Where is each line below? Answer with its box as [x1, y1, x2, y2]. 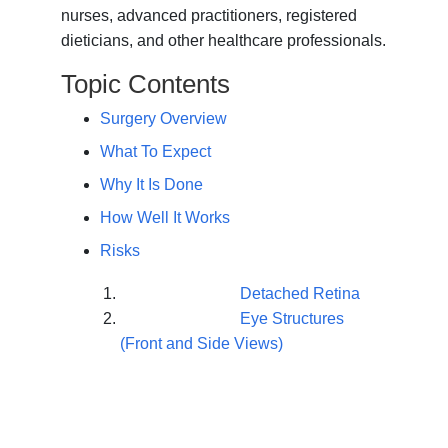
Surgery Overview [99, 110, 227, 128]
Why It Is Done [99, 176, 203, 194]
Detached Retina [239, 285, 360, 303]
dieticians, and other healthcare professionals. [61, 32, 387, 50]
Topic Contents [61, 69, 231, 100]
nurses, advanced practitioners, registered [61, 7, 358, 25]
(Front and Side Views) [119, 335, 283, 353]
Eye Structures [239, 310, 344, 328]
